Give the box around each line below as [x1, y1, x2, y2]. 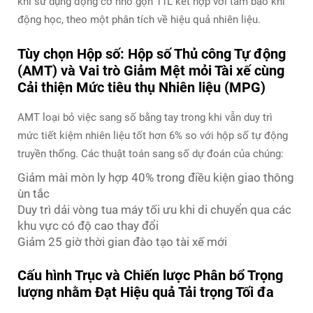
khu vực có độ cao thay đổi [17, 218, 159, 233]
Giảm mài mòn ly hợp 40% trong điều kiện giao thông [17, 170, 294, 184]
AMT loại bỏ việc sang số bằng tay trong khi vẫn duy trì [17, 110, 272, 124]
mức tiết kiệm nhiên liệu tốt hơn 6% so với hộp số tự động [17, 129, 288, 142]
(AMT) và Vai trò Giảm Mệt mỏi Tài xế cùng [17, 61, 284, 79]
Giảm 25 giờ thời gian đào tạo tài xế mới [17, 234, 227, 249]
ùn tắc [17, 186, 50, 201]
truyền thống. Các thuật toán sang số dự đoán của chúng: [17, 147, 284, 160]
